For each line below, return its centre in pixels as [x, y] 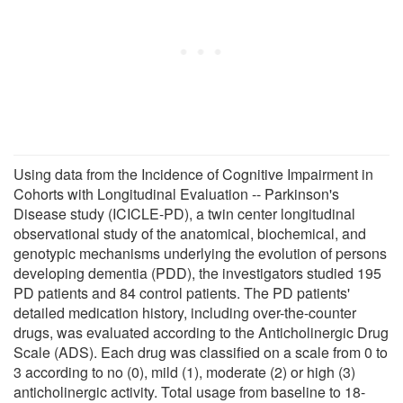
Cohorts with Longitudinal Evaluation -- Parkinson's [176, 193]
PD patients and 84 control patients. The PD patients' [182, 292]
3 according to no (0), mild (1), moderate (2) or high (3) [184, 372]
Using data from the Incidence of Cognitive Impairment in [193, 174]
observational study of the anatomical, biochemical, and [190, 233]
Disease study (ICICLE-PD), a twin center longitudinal [184, 213]
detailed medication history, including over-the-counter [185, 312]
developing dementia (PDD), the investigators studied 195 [197, 273]
